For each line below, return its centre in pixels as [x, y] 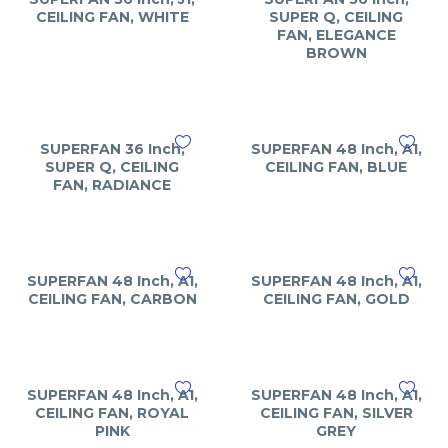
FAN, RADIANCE [112, 185]
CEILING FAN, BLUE [336, 167]
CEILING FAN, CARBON [112, 299]
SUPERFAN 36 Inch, [112, 149]
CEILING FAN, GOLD [336, 299]
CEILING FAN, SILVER [336, 413]
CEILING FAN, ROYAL [112, 413]
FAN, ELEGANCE [336, 35]
